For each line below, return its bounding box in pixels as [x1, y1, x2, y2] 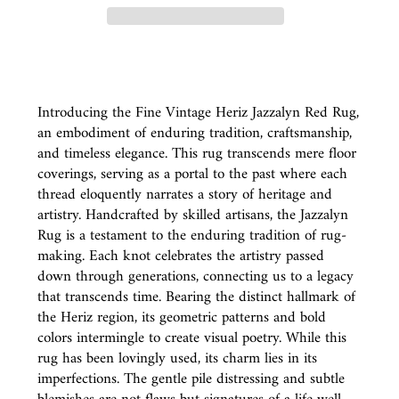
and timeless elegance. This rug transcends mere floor [37, 140, 356, 167]
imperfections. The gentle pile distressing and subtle [37, 365, 345, 393]
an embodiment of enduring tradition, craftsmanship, [37, 119, 352, 147]
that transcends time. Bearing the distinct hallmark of [37, 283, 355, 311]
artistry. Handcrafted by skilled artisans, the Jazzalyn [37, 201, 348, 229]
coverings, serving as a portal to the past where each [37, 160, 347, 188]
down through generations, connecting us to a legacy [37, 263, 354, 290]
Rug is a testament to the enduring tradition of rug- [37, 222, 346, 249]
